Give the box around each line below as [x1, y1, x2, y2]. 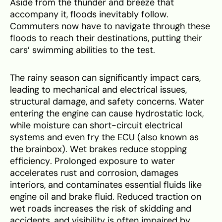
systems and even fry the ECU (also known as [10, 131, 199, 143]
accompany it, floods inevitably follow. [10, 8, 168, 20]
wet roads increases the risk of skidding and [10, 203, 191, 214]
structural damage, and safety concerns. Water [10, 96, 204, 107]
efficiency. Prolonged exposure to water [10, 155, 175, 166]
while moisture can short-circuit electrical [10, 119, 182, 131]
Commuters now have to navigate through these [10, 20, 210, 32]
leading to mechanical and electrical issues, [10, 84, 187, 95]
